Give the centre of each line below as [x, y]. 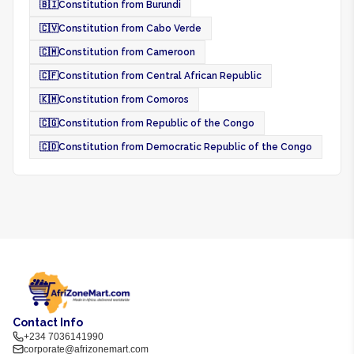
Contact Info [48, 322]
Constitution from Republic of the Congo [156, 123]
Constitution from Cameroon [127, 52]
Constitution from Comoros [124, 100]
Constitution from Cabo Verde [130, 28]
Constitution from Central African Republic [160, 76]
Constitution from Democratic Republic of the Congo [185, 147]
